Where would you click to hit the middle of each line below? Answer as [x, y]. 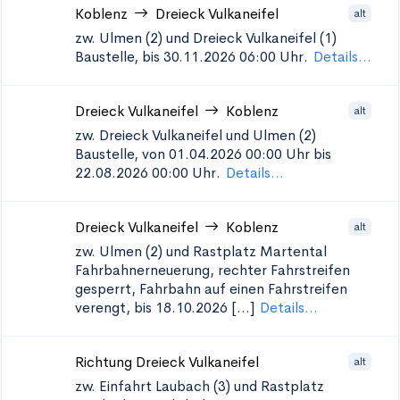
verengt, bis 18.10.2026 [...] [165, 308]
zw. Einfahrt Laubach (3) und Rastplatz [200, 386]
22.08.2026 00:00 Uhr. [148, 173]
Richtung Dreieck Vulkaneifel [167, 362]
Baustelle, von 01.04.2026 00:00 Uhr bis [203, 154]
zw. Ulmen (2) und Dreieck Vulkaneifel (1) [206, 38]
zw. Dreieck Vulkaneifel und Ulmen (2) [196, 135]
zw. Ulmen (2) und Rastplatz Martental [201, 251]
